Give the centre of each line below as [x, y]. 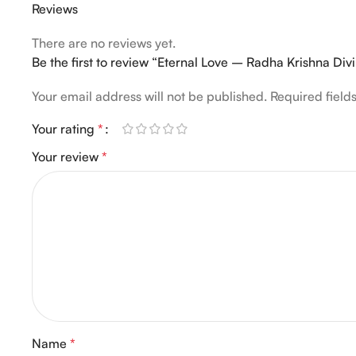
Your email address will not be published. [149, 96]
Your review [67, 156]
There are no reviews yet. [104, 43]
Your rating [65, 128]
